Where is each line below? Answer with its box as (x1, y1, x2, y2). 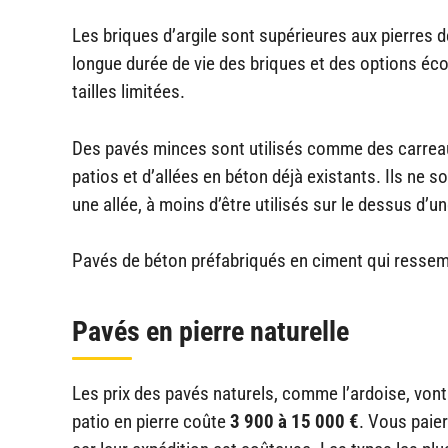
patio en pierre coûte (72, 410, 230, 434)
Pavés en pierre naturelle (72, 315, 349, 349)
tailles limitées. (72, 80, 185, 104)
